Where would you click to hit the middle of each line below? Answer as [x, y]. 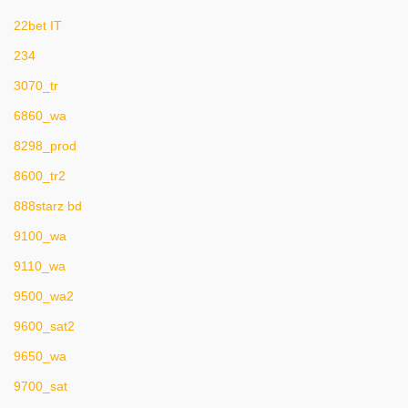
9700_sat [41, 386]
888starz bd [48, 206]
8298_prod [45, 146]
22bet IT [38, 25]
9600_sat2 [44, 326]
